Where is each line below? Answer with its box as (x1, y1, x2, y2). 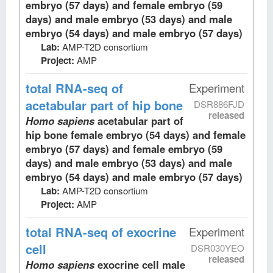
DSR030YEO (191, 241, 244, 254)
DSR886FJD (194, 97, 244, 110)
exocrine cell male (97, 257, 185, 272)
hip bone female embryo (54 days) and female (26, 127, 246, 142)
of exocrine (108, 222, 176, 241)
